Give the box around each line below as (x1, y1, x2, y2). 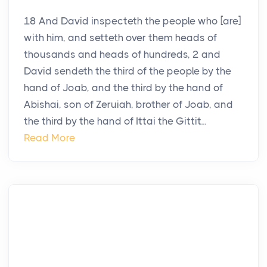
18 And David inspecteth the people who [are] (24, 15, 241, 27)
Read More (24, 132, 75, 144)
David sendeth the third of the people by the (24, 65, 231, 77)
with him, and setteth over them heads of (24, 32, 217, 44)
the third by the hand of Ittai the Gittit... (24, 115, 206, 128)
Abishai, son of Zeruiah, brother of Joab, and (24, 98, 233, 111)
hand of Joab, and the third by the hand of (24, 82, 223, 94)
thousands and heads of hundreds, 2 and (24, 48, 221, 61)
